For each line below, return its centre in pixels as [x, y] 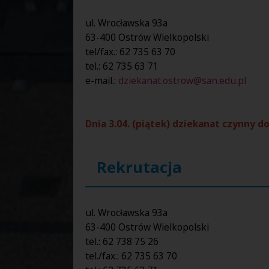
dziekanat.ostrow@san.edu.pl [182, 80]
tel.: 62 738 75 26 [122, 241]
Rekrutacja [140, 167]
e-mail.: [102, 80]
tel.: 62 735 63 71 [122, 66]
